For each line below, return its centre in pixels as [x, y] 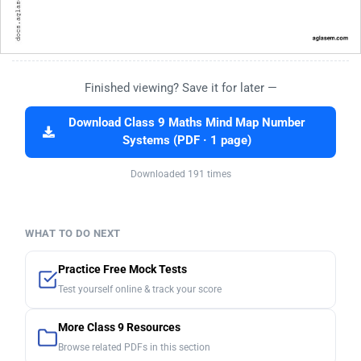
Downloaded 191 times [180, 174]
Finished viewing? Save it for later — [180, 88]
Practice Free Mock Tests [122, 270]
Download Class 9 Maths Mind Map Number [187, 123]
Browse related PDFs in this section [134, 348]
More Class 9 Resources [119, 328]
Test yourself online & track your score [140, 290]
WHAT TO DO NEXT [73, 234]
